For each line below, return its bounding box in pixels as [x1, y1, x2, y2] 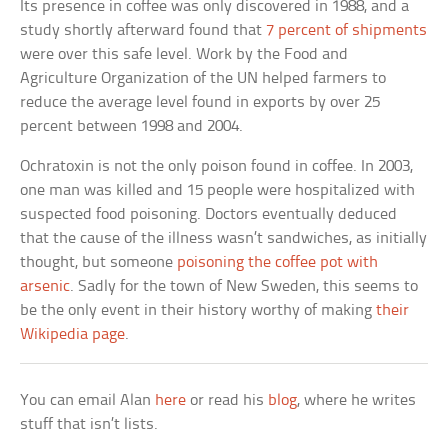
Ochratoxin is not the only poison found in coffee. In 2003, [20, 158, 414, 175]
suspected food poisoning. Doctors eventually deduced [20, 206, 398, 223]
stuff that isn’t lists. [20, 416, 159, 433]
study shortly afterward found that [20, 22, 267, 39]
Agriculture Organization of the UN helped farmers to [20, 70, 387, 87]
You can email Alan [20, 392, 156, 409]
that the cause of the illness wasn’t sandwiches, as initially [20, 230, 428, 247]
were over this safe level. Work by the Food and [20, 46, 349, 63]
